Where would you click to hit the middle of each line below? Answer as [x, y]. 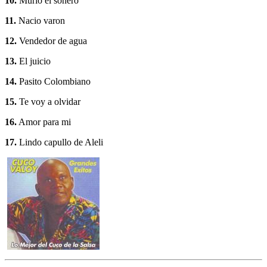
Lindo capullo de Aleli [60, 142]
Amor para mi [44, 122]
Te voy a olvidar [49, 102]
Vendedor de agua [52, 41]
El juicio [34, 61]
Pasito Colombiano [54, 82]
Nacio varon [41, 21]
